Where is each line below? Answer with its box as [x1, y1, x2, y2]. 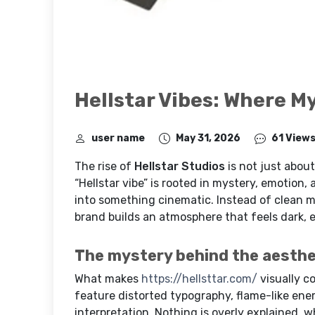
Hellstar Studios [134, 159, 225, 173]
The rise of [75, 159, 134, 173]
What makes [75, 271, 141, 285]
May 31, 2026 [176, 131, 240, 144]
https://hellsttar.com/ [141, 271, 257, 285]
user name [91, 131, 145, 144]
